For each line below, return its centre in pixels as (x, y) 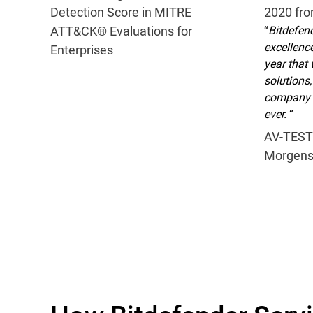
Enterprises (82, 50)
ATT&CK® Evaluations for (121, 31)
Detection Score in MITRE (121, 12)
